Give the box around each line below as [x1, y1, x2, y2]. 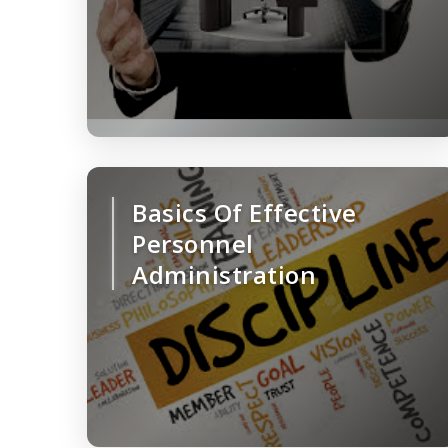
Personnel [132, 227, 254, 261]
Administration [132, 258, 316, 292]
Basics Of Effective [132, 196, 357, 230]
